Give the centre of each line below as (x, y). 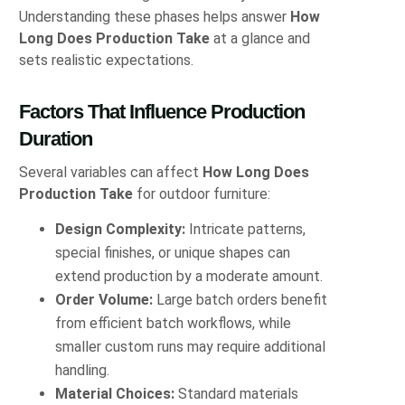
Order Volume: (104, 300)
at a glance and (260, 38)
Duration (56, 138)
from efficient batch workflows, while (174, 324)
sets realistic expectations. (107, 60)
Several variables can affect (111, 172)
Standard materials (237, 394)
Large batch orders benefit (240, 300)
